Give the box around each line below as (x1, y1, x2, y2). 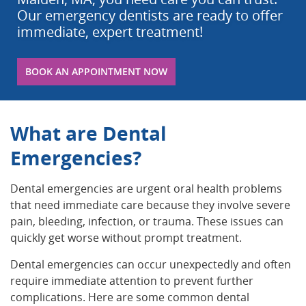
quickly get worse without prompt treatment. (10, 229, 242, 245)
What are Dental (10, 120, 167, 146)
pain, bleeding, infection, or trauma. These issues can (10, 213, 283, 229)
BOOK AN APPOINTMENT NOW (25, 64, 167, 78)
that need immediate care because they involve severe (10, 197, 290, 212)
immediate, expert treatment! (17, 22, 203, 41)
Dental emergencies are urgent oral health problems (10, 180, 282, 196)
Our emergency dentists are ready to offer (17, 5, 283, 25)
